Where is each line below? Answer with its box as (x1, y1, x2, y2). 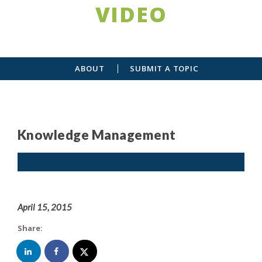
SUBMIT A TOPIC (130, 63, 199, 74)
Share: (18, 222, 43, 233)
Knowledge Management (18, 126, 176, 143)
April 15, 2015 (18, 201, 72, 212)
